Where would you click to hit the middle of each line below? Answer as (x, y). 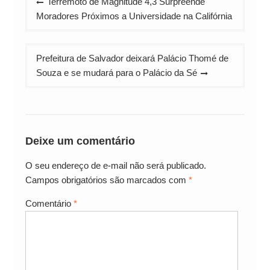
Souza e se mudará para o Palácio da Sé (116, 73)
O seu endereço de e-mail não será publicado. (115, 165)
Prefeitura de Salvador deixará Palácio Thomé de (132, 58)
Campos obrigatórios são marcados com (107, 180)
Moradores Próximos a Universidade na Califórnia (134, 16)
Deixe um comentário (80, 141)
